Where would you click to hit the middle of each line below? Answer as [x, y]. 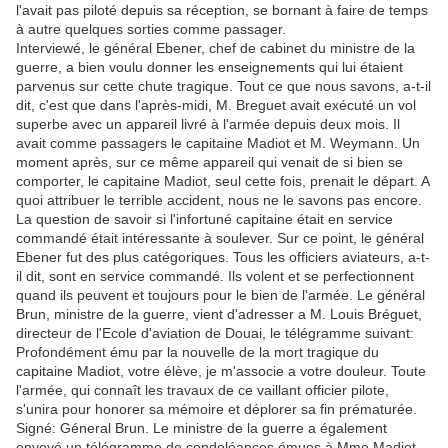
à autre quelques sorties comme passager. [151, 28]
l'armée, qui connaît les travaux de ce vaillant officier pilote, [202, 389]
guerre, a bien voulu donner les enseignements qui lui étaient [209, 66]
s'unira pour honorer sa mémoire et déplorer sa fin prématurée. [216, 408]
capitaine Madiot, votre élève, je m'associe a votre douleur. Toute [221, 370]
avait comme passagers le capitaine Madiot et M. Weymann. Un [218, 142]
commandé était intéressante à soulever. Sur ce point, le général [220, 237]
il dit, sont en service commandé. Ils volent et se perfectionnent [215, 275]
